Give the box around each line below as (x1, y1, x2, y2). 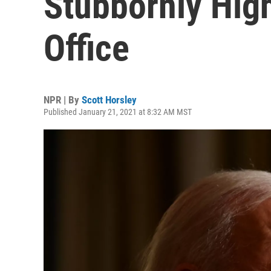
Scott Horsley (82, 94, 137, 106)
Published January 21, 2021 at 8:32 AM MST (44, 107, 192, 117)
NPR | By (44, 94, 82, 106)
